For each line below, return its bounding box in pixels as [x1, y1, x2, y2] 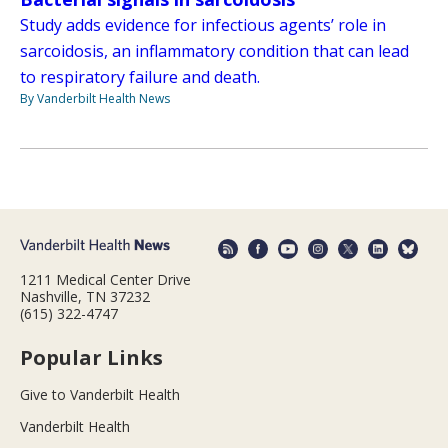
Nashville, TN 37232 [20, 286, 150, 306]
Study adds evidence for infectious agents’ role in [20, 14, 386, 37]
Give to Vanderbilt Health [20, 384, 180, 404]
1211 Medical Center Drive [20, 269, 191, 289]
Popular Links [20, 343, 163, 371]
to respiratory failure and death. [20, 66, 260, 89]
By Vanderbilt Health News [20, 90, 170, 108]
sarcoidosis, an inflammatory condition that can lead [20, 40, 409, 63]
